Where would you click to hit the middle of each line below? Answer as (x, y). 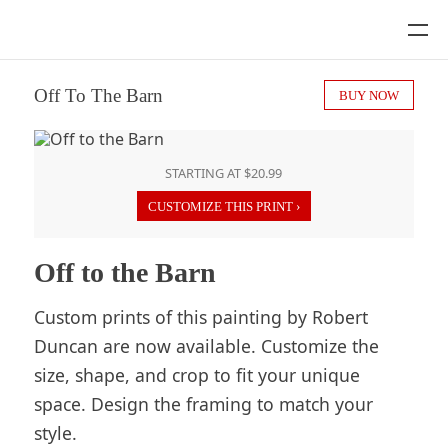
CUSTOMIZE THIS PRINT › (223, 206)
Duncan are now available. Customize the (206, 345)
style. (55, 432)
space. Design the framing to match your (203, 403)
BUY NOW (369, 95)
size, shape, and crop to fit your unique (196, 374)
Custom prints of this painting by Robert (200, 316)
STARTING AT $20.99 (224, 173)
